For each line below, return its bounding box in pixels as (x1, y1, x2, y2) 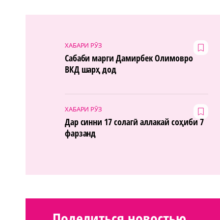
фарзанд (64, 127, 96, 139)
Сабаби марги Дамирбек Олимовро (64, 52, 193, 64)
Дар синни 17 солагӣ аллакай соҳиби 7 (64, 115, 204, 128)
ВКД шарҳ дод (64, 63, 117, 75)
